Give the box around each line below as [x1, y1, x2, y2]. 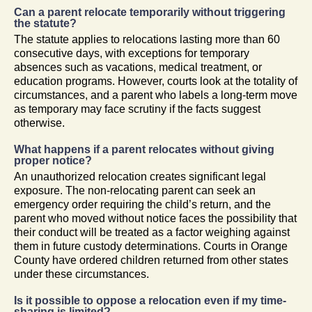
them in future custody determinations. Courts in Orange [14, 240, 288, 252]
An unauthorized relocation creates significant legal [14, 170, 266, 182]
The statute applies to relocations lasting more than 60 [14, 33, 280, 45]
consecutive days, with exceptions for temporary [14, 47, 249, 59]
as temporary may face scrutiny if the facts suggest [14, 102, 260, 115]
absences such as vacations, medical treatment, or [14, 61, 262, 73]
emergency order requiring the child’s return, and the [14, 198, 271, 210]
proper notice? [14, 154, 92, 166]
